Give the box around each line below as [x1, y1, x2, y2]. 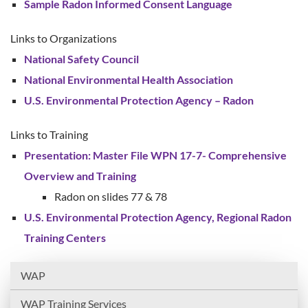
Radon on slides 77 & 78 [54, 189, 167, 203]
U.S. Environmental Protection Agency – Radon [24, 93, 254, 107]
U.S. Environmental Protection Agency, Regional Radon [24, 210, 291, 223]
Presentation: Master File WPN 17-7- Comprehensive [24, 148, 287, 162]
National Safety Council [24, 52, 139, 65]
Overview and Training [24, 168, 136, 182]
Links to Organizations [10, 31, 117, 45]
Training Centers [24, 230, 106, 244]
